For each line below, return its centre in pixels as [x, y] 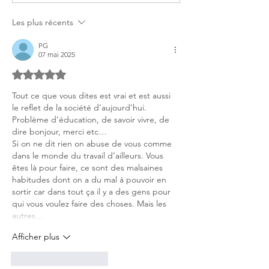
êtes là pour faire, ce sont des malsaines [89, 167]
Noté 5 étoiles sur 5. [43, 73]
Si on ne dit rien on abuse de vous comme [93, 143]
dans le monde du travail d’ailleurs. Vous [89, 155]
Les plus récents [43, 22]
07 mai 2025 [57, 54]
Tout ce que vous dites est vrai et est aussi [92, 95]
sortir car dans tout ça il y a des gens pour [92, 191]
